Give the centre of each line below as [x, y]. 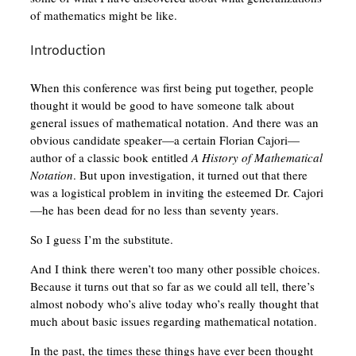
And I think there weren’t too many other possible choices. [175, 269]
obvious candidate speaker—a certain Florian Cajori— [164, 140]
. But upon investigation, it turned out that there [190, 175]
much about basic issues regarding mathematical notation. [173, 321]
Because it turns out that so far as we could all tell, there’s [172, 286]
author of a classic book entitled [110, 158]
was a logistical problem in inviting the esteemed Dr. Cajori [176, 193]
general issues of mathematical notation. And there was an [174, 123]
